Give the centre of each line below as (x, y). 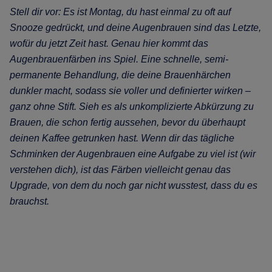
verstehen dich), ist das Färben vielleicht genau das (120, 170)
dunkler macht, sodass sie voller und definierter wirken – (130, 91)
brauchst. (29, 201)
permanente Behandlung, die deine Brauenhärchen (120, 75)
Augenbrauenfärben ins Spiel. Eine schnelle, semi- (119, 59)
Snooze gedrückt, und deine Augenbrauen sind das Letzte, (135, 28)
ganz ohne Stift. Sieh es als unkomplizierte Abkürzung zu (132, 107)
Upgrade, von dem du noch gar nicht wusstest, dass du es (134, 185)
